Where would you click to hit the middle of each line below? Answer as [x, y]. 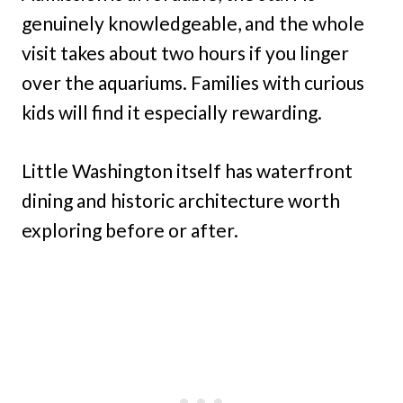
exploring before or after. [130, 230]
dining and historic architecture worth [181, 201]
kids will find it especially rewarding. [172, 112]
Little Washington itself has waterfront [187, 171]
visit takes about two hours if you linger [185, 53]
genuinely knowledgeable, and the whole [193, 23]
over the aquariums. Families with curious [193, 83]
